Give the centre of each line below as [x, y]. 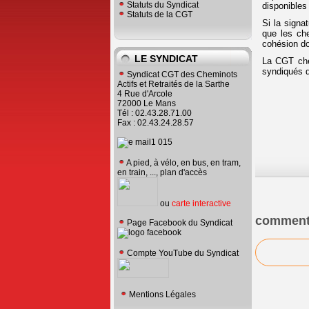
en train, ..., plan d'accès [162, 172]
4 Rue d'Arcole [145, 94]
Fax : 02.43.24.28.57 [156, 123]
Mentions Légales [162, 295]
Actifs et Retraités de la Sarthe [173, 84]
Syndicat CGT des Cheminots [182, 74]
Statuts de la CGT [160, 14]
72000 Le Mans [147, 103]
